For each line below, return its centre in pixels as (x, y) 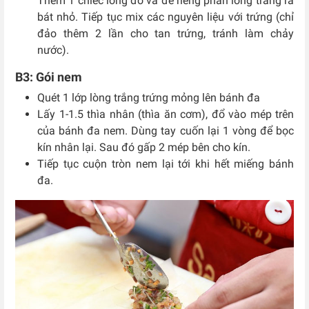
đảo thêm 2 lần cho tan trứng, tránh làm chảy (166, 33)
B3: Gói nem (49, 77)
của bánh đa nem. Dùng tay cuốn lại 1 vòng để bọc (166, 130)
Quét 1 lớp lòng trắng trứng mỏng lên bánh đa (149, 97)
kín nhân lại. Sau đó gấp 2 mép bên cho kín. (145, 147)
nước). (56, 50)
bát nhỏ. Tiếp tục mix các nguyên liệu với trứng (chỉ (166, 17)
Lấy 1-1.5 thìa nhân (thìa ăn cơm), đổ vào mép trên (166, 114)
